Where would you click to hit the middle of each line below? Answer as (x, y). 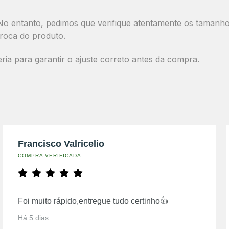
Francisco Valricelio (61, 144)
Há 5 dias (33, 218)
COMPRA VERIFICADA (50, 156)
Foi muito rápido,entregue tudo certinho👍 (93, 201)
